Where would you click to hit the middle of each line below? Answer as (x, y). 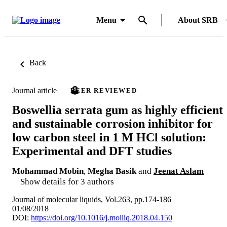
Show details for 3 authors (67, 181)
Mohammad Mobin (48, 171)
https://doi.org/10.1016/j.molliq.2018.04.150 (102, 217)
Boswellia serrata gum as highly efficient (118, 110)
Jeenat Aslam (179, 171)
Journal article (34, 90)
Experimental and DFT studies (92, 151)
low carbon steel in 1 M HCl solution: (109, 137)
